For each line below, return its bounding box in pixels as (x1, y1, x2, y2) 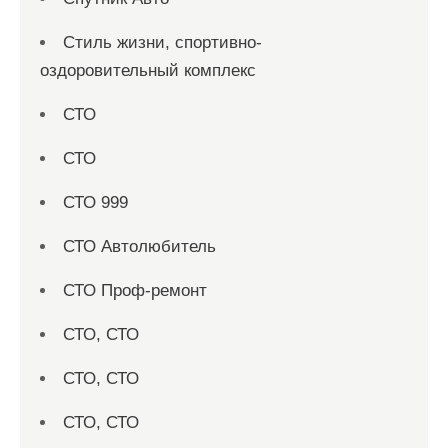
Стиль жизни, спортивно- (63, 33, 262, 52)
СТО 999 (63, 193, 128, 212)
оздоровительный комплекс (40, 61, 256, 80)
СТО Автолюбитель (63, 237, 216, 256)
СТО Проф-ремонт (63, 281, 207, 300)
